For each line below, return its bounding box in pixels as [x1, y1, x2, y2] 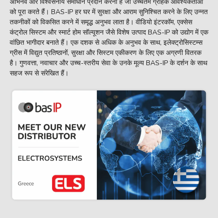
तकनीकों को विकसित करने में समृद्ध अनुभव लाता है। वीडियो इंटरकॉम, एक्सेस [10, 18, 192, 27]
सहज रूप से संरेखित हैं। [10, 69, 69, 78]
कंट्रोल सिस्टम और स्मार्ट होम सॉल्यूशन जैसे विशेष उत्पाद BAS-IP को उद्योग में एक [10, 28, 208, 37]
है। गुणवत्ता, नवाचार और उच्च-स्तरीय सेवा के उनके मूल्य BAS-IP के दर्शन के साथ [10, 58, 207, 68]
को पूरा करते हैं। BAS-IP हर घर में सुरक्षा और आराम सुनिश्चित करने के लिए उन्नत [10, 7, 208, 17]
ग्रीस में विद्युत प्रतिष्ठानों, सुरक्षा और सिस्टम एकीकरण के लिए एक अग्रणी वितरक [10, 48, 201, 57]
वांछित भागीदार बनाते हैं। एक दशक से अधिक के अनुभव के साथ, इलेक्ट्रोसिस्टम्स [10, 38, 202, 47]
